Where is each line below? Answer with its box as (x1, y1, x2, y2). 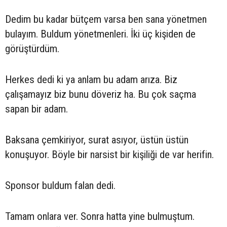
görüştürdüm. (5, 43, 59, 55)
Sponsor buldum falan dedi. (5, 179, 116, 192)
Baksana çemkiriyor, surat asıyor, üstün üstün (5, 134, 188, 146)
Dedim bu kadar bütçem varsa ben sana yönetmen (5, 13, 207, 26)
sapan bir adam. (5, 103, 68, 116)
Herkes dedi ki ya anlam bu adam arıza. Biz (5, 73, 177, 86)
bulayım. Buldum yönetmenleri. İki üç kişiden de (5, 28, 196, 41)
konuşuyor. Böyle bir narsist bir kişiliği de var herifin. (5, 148, 214, 161)
